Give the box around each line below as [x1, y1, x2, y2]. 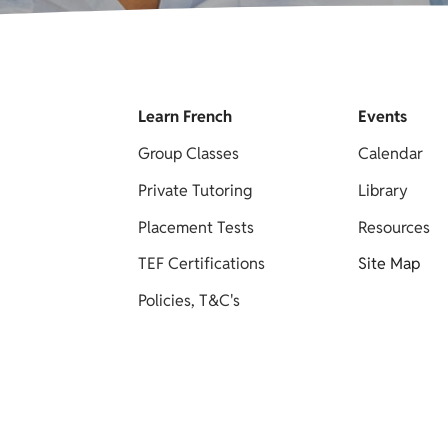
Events [357, 106, 407, 128]
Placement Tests [138, 216, 255, 238]
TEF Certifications [138, 253, 266, 275]
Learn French [138, 106, 233, 128]
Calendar [357, 142, 423, 164]
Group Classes [138, 142, 240, 164]
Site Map [357, 253, 420, 275]
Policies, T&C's [138, 290, 241, 312]
